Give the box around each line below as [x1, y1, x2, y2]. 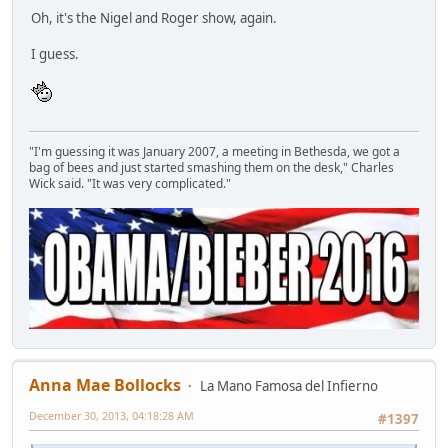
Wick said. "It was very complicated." [29, 175, 231, 193]
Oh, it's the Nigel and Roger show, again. [31, 9, 277, 28]
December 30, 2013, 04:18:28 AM [29, 407, 194, 423]
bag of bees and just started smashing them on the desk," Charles [29, 159, 394, 177]
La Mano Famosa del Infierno [200, 376, 378, 395]
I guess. [31, 45, 79, 64]
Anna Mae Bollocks [29, 373, 181, 396]
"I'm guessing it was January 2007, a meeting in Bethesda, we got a [29, 143, 400, 161]
